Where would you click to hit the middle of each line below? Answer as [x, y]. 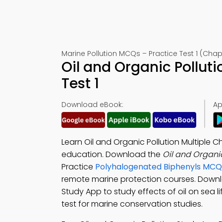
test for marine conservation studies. [132, 204]
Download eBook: [92, 105]
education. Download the [112, 154]
